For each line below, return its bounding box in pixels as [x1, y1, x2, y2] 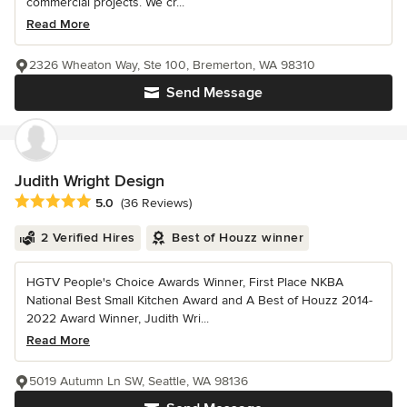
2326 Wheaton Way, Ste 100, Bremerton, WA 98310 [29, 56, 315, 73]
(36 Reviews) [121, 194, 192, 211]
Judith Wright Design [15, 170, 164, 191]
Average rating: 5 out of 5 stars [14, 192, 208, 211]
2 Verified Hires [40, 229, 135, 245]
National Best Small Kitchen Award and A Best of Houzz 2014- [26, 292, 372, 308]
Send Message [166, 83, 263, 102]
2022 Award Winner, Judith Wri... [26, 310, 209, 326]
